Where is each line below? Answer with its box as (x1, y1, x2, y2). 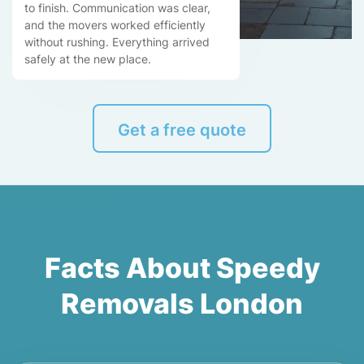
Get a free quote (118, 120, 246, 140)
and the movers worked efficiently (24, 18, 206, 32)
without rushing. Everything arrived (24, 35, 210, 49)
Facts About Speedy (44, 251, 320, 284)
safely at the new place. (24, 52, 151, 66)
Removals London (61, 287, 303, 320)
